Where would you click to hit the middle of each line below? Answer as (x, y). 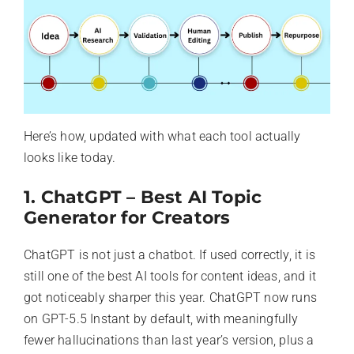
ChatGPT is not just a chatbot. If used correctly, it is (170, 255)
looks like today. (70, 158)
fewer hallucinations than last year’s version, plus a (169, 341)
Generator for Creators (127, 218)
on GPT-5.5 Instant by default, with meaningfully (161, 319)
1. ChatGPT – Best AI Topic (143, 198)
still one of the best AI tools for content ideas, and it (170, 277)
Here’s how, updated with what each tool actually (162, 137)
